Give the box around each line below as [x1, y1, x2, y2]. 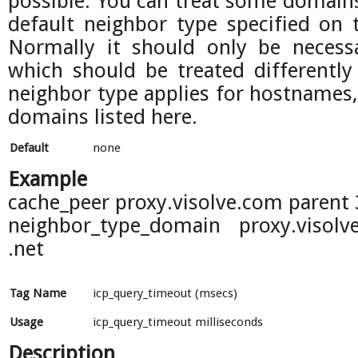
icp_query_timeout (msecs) [93, 286, 237, 300]
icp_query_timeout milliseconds [93, 315, 263, 329]
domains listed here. [8, 105, 197, 129]
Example [8, 167, 87, 191]
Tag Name [10, 286, 66, 300]
